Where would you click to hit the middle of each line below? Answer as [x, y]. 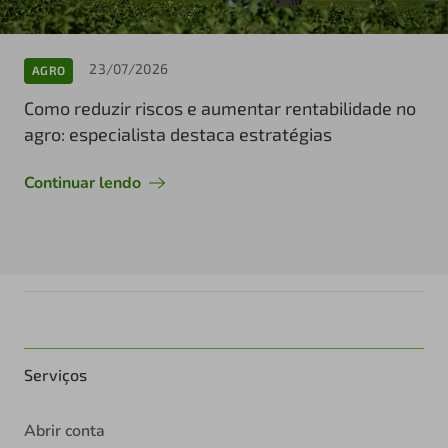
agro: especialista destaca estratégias [178, 133]
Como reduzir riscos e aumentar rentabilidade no [220, 107]
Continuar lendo [82, 182]
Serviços [55, 374]
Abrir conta [64, 430]
